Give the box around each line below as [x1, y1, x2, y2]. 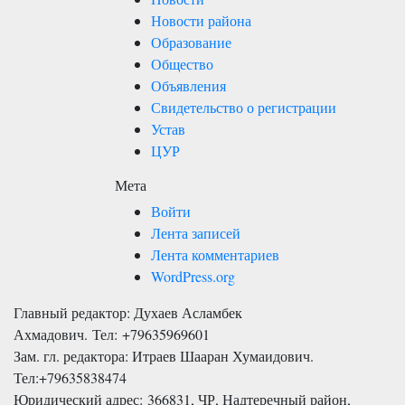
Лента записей [151, 223, 240, 242]
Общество [151, 54, 213, 73]
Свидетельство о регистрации [151, 98, 336, 117]
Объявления [151, 76, 226, 95]
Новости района [151, 11, 251, 30]
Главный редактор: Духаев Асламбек [14, 303, 242, 322]
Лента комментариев [151, 245, 279, 264]
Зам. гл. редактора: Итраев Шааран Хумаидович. [14, 346, 314, 365]
